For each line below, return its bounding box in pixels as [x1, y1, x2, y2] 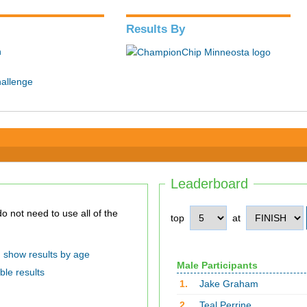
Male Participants [176, 260, 258, 271]
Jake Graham [199, 278, 258, 289]
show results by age [3, 249, 90, 260]
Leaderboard [171, 176, 248, 191]
